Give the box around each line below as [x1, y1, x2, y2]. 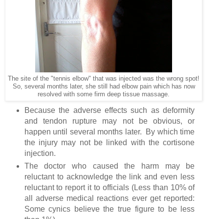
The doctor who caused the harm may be [24, 162, 195, 171]
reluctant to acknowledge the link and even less [24, 173, 195, 181]
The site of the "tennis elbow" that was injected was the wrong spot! [8, 75, 199, 83]
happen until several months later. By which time [24, 128, 195, 136]
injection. [24, 149, 56, 158]
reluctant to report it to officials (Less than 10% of [24, 183, 195, 192]
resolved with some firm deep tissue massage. [38, 91, 170, 98]
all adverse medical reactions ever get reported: [24, 194, 195, 203]
